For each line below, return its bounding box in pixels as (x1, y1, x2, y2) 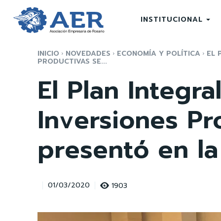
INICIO (37, 48, 59, 59)
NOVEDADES (66, 48, 110, 59)
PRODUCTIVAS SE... (37, 56, 107, 67)
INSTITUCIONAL (140, 14, 203, 25)
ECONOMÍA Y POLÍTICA (117, 48, 200, 59)
